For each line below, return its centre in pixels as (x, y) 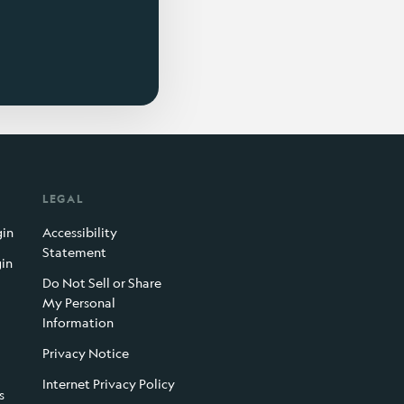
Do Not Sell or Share (101, 283)
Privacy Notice (85, 353)
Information (78, 323)
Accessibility (79, 233)
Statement (74, 252)
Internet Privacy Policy (108, 384)
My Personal (78, 303)
